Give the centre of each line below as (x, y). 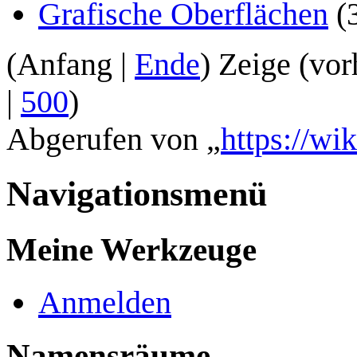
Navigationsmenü (137, 194)
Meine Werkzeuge (131, 250)
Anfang (65, 65)
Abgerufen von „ (114, 139)
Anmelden (105, 302)
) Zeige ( (255, 65)
